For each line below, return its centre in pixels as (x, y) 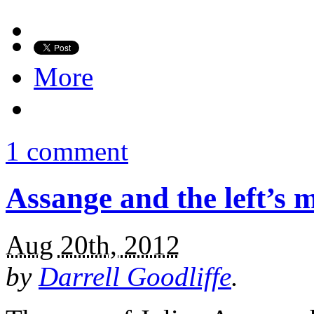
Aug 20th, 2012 (93, 245)
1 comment (67, 151)
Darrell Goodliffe (135, 277)
